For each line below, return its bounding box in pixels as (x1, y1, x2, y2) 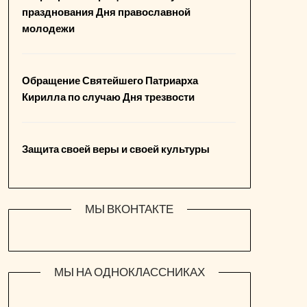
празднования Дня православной (22, 5, 191, 18)
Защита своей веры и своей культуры (22, 143, 210, 156)
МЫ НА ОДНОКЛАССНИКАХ (53, 265, 205, 280)
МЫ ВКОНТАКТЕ (85, 201, 174, 217)
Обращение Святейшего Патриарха (22, 74, 199, 87)
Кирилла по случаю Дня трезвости (22, 90, 195, 103)
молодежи (22, 22, 75, 34)
